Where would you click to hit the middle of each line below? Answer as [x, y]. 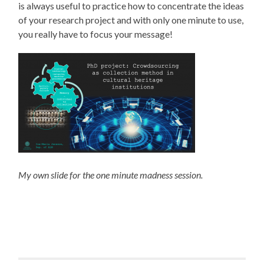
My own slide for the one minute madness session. [112, 174]
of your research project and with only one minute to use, [131, 19]
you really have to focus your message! [96, 34]
